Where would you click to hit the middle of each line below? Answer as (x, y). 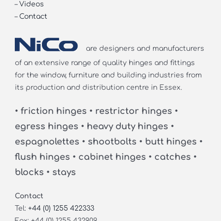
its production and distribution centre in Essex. (98, 87)
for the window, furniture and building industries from (108, 75)
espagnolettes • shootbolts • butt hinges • (109, 142)
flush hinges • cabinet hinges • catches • (106, 157)
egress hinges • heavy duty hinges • (94, 126)
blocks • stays (45, 172)
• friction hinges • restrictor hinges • (96, 111)
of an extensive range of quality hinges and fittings (105, 63)
